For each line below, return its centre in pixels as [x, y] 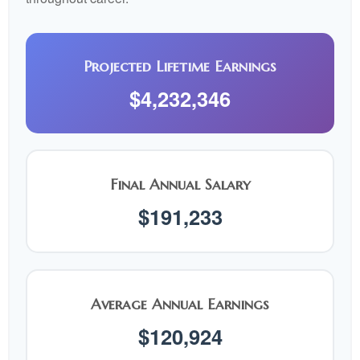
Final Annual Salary [180, 184]
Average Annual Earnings [180, 304]
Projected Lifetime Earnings [180, 66]
